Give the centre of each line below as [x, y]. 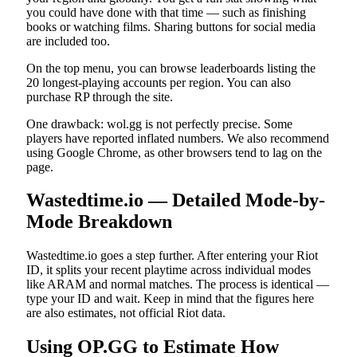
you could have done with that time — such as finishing [166, 12]
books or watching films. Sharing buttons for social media [171, 26]
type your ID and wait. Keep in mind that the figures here [170, 299]
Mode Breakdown [99, 222]
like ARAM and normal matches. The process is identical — [178, 284]
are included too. [68, 41]
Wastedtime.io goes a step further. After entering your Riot [172, 256]
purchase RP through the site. [100, 96]
